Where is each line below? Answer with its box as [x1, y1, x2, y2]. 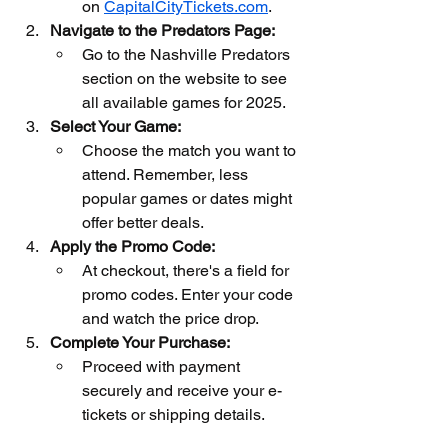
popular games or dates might [82, 189, 296, 208]
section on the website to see [82, 69, 291, 88]
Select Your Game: [50, 117, 181, 136]
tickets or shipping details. [82, 405, 265, 424]
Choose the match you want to [82, 141, 300, 160]
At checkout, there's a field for [82, 261, 293, 280]
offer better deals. [82, 213, 204, 232]
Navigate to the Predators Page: [50, 21, 275, 40]
